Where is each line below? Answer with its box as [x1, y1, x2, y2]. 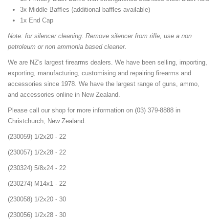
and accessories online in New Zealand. [8, 91, 120, 99]
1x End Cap [20, 17, 53, 24]
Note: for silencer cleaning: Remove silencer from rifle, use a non [8, 32, 192, 40]
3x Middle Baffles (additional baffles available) [20, 6, 150, 14]
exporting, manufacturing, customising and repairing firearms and [8, 69, 191, 77]
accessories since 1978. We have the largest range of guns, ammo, [8, 80, 199, 88]
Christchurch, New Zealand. [8, 117, 86, 125]
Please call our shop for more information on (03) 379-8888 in [8, 107, 180, 114]
